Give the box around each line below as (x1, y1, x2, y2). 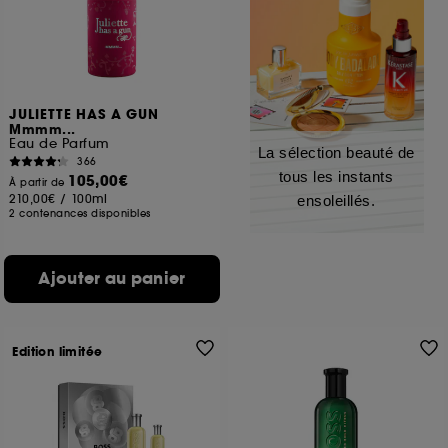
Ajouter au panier (38, 267, 186, 290)
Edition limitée (12, 344, 103, 360)
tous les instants (278, 168, 394, 185)
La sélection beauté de (257, 144, 415, 161)
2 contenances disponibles (9, 207, 151, 220)
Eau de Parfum (9, 135, 110, 152)
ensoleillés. (297, 192, 375, 209)
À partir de (9, 176, 69, 189)
